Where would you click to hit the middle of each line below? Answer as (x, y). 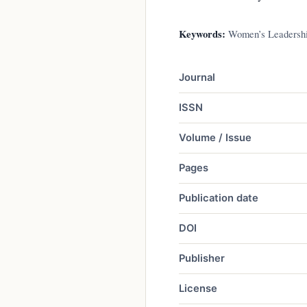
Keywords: (202, 34)
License (198, 288)
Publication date (219, 198)
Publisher (202, 258)
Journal (197, 77)
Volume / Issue (215, 137)
